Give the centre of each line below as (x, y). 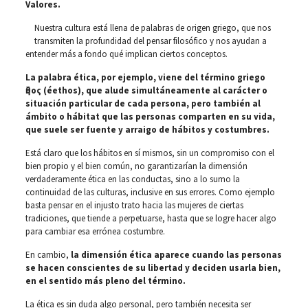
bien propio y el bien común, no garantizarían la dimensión (136, 166)
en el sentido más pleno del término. (105, 281)
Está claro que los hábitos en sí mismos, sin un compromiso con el (150, 153)
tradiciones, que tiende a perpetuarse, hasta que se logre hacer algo (151, 218)
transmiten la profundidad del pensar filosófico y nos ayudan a (150, 41)
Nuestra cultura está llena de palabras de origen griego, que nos (152, 28)
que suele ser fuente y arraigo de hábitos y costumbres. (147, 130)
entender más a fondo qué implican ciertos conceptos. (126, 54)
